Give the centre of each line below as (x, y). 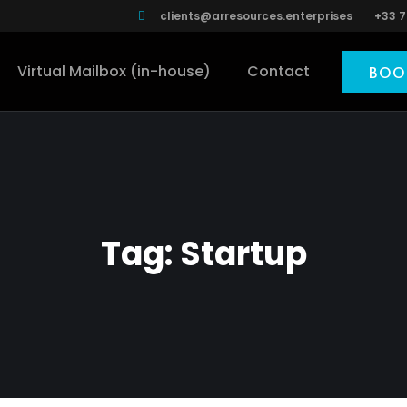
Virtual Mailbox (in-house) (114, 71)
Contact (279, 71)
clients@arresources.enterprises (256, 15)
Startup (243, 254)
